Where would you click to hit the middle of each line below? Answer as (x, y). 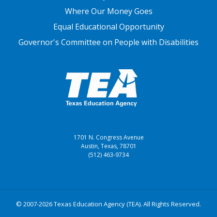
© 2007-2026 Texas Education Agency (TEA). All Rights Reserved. (108, 204)
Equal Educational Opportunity (108, 27)
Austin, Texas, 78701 (108, 146)
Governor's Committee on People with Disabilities (108, 42)
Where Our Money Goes (108, 11)
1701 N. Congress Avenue (108, 138)
